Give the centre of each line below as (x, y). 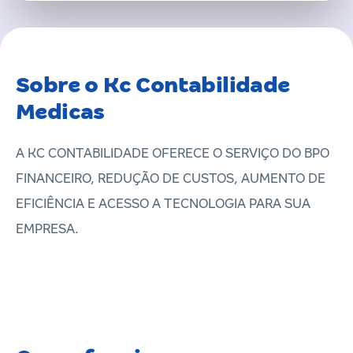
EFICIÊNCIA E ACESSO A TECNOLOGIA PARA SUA (163, 204)
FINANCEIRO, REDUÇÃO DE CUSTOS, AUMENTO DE (171, 178)
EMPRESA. (47, 229)
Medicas (60, 111)
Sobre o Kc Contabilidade (153, 85)
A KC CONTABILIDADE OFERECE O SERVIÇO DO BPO (173, 153)
